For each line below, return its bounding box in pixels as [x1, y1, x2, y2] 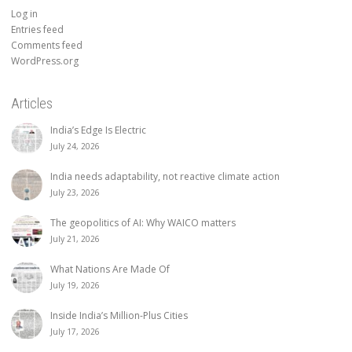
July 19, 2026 [50, 279, 100, 291]
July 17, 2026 [50, 325, 100, 337]
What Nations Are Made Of [50, 262, 170, 276]
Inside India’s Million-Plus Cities [50, 308, 188, 322]
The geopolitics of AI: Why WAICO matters [50, 215, 236, 229]
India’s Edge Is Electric [50, 123, 146, 137]
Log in [11, 6, 38, 20]
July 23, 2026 [50, 186, 100, 198]
